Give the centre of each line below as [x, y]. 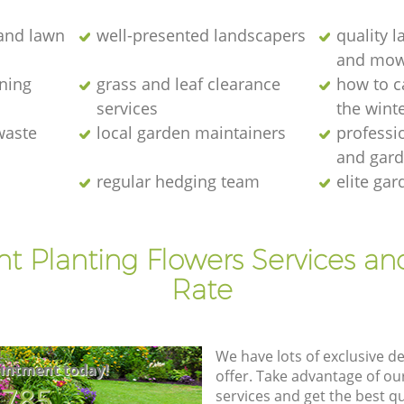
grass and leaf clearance [188, 83]
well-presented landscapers [201, 35]
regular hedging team [178, 181]
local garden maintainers [191, 132]
